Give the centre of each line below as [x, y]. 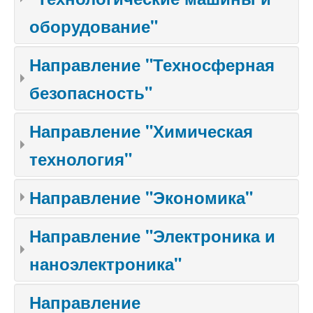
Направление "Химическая [141, 131]
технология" [81, 159]
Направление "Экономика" [141, 197]
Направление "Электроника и [152, 235]
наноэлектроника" [105, 263]
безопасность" [91, 92]
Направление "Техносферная [152, 64]
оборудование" [94, 26]
